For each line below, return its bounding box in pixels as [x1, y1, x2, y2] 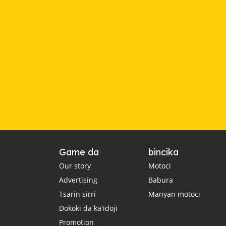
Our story [59, 161, 91, 171]
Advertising [59, 175, 97, 185]
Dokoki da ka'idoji [59, 203, 118, 213]
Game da [59, 146, 99, 158]
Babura [148, 175, 173, 185]
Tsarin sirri [59, 189, 96, 199]
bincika [148, 146, 179, 158]
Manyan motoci [148, 189, 200, 199]
